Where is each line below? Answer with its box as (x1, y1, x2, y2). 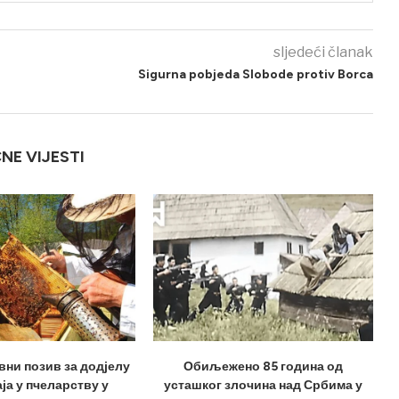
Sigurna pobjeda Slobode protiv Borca (137, 67, 373, 83)
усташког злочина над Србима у (164, 377, 363, 393)
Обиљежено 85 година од (183, 358, 344, 374)
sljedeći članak (273, 44, 373, 61)
